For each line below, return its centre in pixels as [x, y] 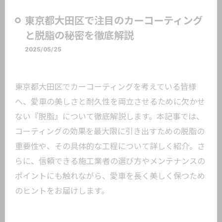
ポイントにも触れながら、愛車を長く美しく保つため [110, 176]
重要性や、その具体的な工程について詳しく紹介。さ [110, 146]
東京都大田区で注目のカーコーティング [114, 21]
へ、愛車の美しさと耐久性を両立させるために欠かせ [110, 102]
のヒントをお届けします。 [62, 191]
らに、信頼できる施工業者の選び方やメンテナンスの [110, 161]
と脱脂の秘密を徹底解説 [79, 36]
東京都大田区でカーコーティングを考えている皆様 [106, 87]
